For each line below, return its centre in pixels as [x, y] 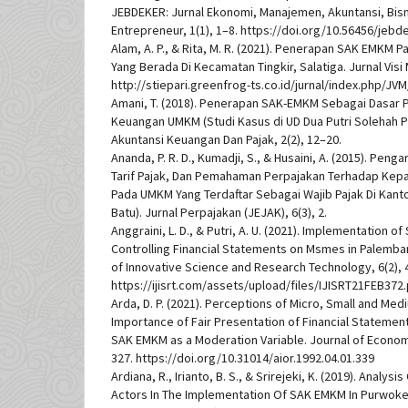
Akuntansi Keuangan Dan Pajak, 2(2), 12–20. [226, 140]
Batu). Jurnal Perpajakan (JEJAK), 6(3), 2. [219, 213]
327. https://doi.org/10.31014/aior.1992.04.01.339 [243, 358]
